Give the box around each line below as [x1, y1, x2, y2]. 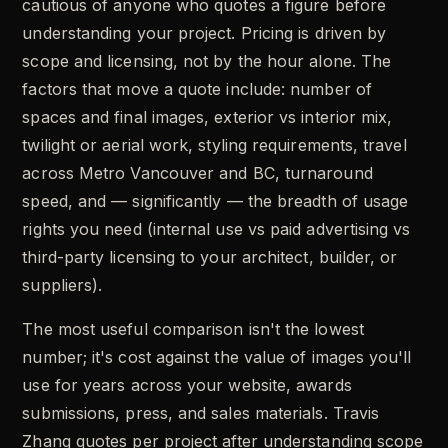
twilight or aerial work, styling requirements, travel [22, 135, 407, 156]
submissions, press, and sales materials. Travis [22, 403, 380, 424]
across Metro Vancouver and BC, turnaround [22, 163, 373, 184]
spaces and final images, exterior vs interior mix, [22, 107, 393, 128]
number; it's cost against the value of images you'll [22, 347, 412, 368]
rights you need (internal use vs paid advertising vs [22, 219, 411, 240]
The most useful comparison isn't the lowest [22, 319, 364, 340]
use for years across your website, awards [22, 375, 352, 396]
